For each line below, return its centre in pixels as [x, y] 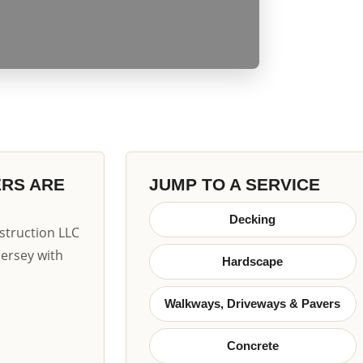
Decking [253, 219]
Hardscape [253, 261]
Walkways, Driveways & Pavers [253, 303]
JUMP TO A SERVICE [235, 184]
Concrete [252, 346]
